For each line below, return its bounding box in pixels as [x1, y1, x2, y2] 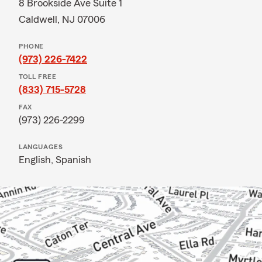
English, [19, 154, 56, 165]
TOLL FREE [19, 73, 57, 80]
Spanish [56, 154, 91, 165]
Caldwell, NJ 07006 [19, 14, 105, 25]
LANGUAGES [19, 143, 63, 150]
